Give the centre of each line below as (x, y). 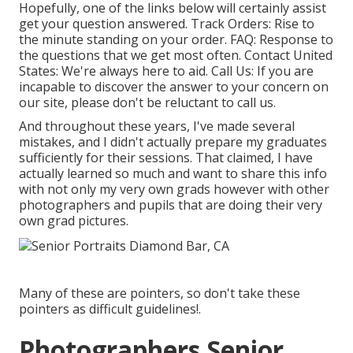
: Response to (294, 40)
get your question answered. (105, 24)
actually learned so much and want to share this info (173, 174)
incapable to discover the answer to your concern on (174, 87)
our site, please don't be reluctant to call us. (147, 103)
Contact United (288, 56)
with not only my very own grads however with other (174, 190)
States (37, 71)
